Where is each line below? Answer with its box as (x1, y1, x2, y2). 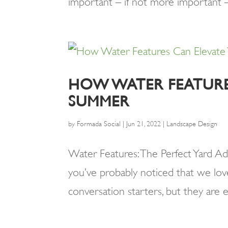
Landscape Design (166, 120, 218, 128)
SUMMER (68, 92, 130, 110)
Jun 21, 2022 (126, 120, 161, 128)
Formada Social (77, 120, 121, 128)
